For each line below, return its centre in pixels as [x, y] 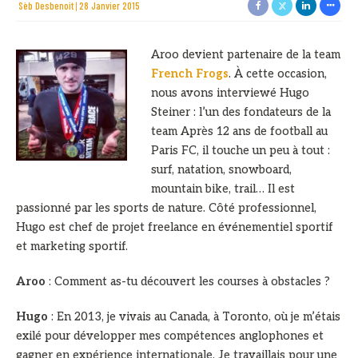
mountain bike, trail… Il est [223, 189]
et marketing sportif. [72, 247]
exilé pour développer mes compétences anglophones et [170, 336]
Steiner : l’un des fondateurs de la [241, 113]
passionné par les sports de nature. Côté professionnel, [166, 209]
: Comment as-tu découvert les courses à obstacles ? [188, 282]
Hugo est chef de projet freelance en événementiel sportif [175, 228]
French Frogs [190, 74]
